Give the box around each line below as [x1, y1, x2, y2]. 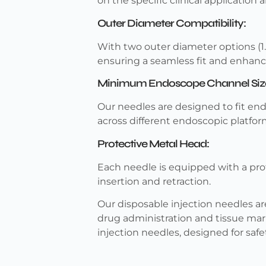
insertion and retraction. [97, 175, 211, 187]
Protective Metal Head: [97, 137, 210, 150]
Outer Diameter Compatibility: [97, 16, 246, 30]
